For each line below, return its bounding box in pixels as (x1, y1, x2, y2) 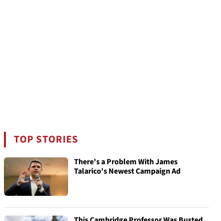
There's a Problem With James (74, 156, 178, 167)
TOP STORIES (14, 132, 79, 147)
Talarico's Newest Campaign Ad (74, 166, 181, 177)
